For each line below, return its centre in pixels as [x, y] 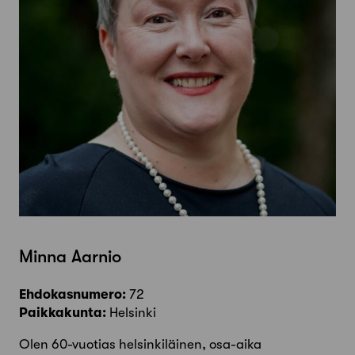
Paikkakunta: [63, 313]
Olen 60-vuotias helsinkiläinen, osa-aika [140, 345]
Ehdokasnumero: [73, 295]
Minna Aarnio [70, 257]
